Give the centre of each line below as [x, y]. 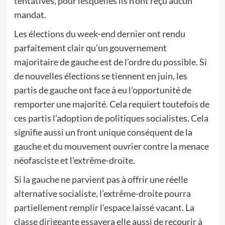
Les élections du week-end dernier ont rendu [99, 34]
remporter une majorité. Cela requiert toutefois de [111, 104]
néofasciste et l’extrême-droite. [74, 160]
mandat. [30, 15]
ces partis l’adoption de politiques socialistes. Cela [111, 118]
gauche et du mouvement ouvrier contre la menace [111, 146]
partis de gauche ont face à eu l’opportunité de [102, 90]
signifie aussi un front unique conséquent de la [103, 132]
